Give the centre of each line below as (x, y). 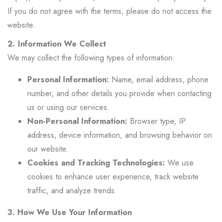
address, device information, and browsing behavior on (120, 135)
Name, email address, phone (159, 80)
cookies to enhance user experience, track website (113, 177)
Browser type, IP (157, 121)
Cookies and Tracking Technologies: (96, 163)
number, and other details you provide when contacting (119, 93)
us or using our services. (68, 107)
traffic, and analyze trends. (72, 191)
